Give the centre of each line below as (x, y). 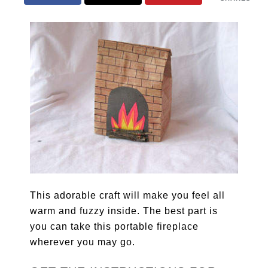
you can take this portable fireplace (115, 227)
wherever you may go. (83, 242)
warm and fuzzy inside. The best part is (124, 211)
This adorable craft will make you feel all (128, 196)
